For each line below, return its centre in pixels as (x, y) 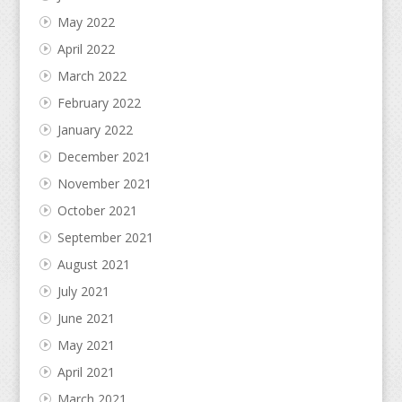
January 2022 (95, 129)
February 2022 (99, 102)
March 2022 (92, 75)
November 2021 (104, 183)
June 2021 (86, 318)
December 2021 (104, 156)
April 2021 (86, 371)
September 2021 (105, 237)
